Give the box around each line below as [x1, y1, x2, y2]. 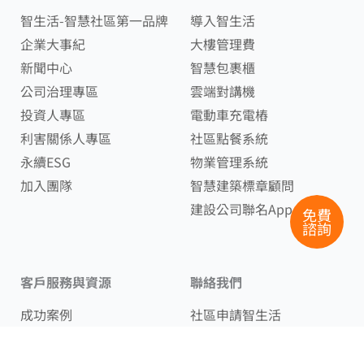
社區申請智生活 [190, 305, 281, 325]
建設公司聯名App [190, 199, 292, 219]
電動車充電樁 [190, 105, 268, 125]
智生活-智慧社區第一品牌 [20, 11, 168, 31]
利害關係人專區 [20, 128, 111, 149]
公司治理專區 [20, 81, 98, 102]
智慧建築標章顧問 [190, 175, 294, 196]
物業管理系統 [190, 152, 268, 172]
